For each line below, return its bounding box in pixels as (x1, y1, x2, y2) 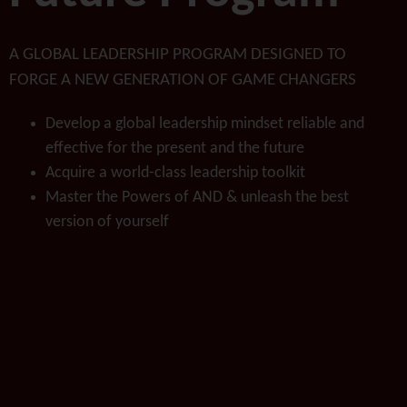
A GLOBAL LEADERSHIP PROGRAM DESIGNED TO (9, 46, 346, 65)
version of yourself (45, 213, 169, 232)
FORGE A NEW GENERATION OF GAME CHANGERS (9, 72, 356, 90)
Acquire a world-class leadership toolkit (45, 164, 305, 183)
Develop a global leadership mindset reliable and (45, 115, 364, 134)
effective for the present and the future (45, 140, 304, 158)
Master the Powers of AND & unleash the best (45, 189, 349, 207)
